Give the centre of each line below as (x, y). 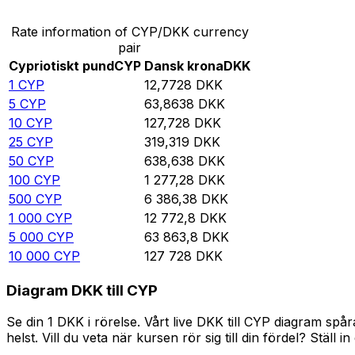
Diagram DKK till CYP (82, 290)
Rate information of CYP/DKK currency (130, 32)
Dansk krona (184, 66)
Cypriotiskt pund (61, 66)
